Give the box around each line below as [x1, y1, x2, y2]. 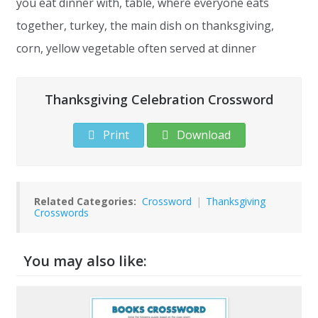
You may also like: [23, 251, 147, 270]
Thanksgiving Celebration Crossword [45, 90, 273, 108]
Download [173, 126, 231, 143]
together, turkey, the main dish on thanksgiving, [16, 17, 274, 33]
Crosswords [34, 205, 89, 219]
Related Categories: [34, 194, 136, 208]
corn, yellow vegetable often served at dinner [16, 40, 256, 56]
